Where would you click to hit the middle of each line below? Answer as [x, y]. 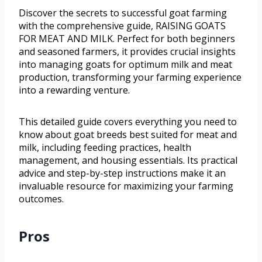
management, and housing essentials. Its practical [128, 160]
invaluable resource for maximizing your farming [126, 186]
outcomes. [41, 199]
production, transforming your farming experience [130, 77]
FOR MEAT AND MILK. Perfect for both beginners [127, 38]
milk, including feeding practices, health [105, 147]
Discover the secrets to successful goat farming [123, 13]
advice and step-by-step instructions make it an [122, 173]
